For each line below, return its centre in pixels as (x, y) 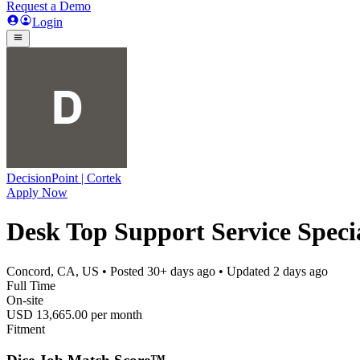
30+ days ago (181, 271)
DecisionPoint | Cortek (64, 178)
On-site (25, 300)
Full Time (31, 285)
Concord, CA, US (53, 271)
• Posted (123, 271)
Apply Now (37, 192)
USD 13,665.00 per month (74, 314)
